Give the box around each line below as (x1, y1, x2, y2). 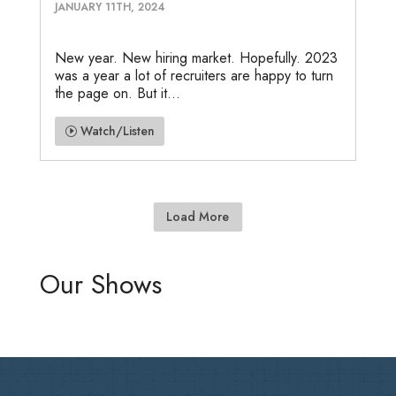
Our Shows (39, 265, 162, 303)
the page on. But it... (54, 82, 180, 103)
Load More (166, 207, 230, 225)
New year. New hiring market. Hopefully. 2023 (54, 47, 338, 68)
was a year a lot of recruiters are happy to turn (54, 65, 333, 86)
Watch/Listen (80, 121, 155, 140)
